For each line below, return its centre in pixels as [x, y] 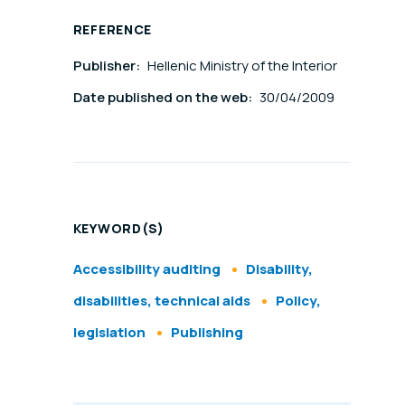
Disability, [279, 269]
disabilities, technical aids [161, 301]
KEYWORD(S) [118, 229]
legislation [109, 333]
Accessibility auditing [146, 269]
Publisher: [108, 66]
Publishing [207, 333]
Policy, [298, 301]
